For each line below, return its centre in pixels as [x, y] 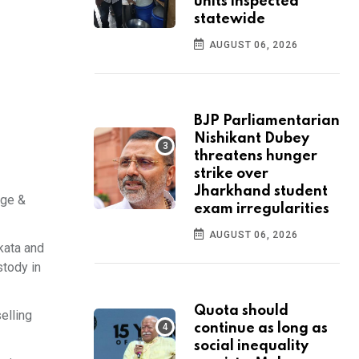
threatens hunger [256, 157]
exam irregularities [262, 210]
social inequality [251, 347]
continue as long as [261, 329]
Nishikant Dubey [252, 139]
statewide [230, 20]
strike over [231, 174]
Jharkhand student [261, 192]
